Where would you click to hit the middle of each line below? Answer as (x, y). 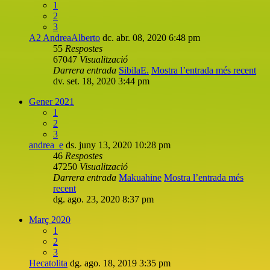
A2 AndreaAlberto (64, 37)
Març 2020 (50, 219)
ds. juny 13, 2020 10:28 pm (118, 145)
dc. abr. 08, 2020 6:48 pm (151, 37)
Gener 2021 (52, 101)
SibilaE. (134, 70)
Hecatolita (48, 263)
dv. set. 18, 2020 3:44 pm (101, 81)
